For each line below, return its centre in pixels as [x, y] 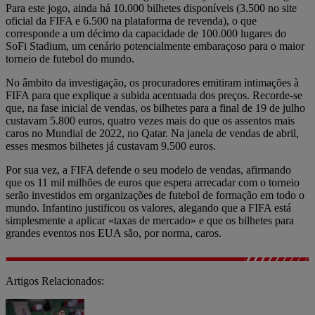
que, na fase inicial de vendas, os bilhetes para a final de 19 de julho [155, 108]
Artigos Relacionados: [55, 281]
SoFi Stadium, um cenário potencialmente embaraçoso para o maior [155, 46]
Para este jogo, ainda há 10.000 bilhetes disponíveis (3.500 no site [151, 8]
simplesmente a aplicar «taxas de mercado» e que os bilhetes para [150, 221]
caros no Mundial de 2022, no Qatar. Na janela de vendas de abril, [152, 134]
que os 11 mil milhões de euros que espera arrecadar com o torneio [153, 183]
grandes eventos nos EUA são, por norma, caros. [114, 233]
